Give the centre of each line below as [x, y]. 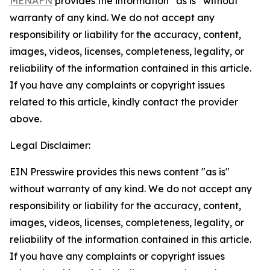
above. [26, 119]
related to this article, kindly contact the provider [124, 102]
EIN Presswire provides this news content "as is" [120, 172]
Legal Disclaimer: [50, 145]
